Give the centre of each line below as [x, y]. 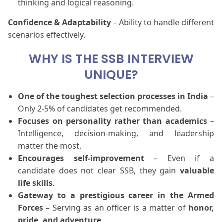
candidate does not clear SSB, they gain [99, 171]
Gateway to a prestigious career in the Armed [116, 195]
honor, [201, 208]
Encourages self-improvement [81, 158]
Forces [30, 208]
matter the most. [50, 146]
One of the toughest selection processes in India [113, 96]
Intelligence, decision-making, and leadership [116, 134]
